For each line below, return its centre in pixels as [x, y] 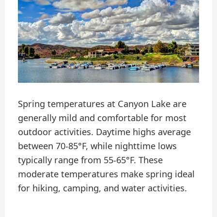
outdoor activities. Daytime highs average [105, 132]
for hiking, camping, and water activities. [103, 188]
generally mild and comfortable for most [102, 118]
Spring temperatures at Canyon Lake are [102, 104]
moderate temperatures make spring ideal [107, 174]
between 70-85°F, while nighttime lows [98, 146]
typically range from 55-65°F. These [91, 160]
